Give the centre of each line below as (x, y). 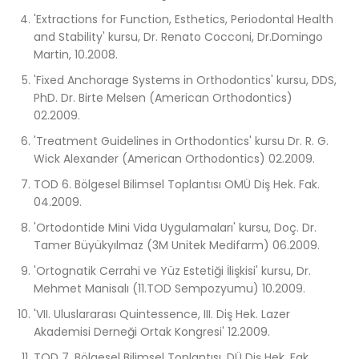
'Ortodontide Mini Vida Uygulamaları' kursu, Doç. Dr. (175, 228)
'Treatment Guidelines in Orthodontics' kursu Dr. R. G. (181, 141)
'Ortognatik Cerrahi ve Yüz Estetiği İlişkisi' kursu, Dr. (172, 271)
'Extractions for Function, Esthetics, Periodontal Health (184, 20)
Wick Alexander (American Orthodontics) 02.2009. (174, 159)
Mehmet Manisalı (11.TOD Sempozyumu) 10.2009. (169, 289)
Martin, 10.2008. (76, 55)
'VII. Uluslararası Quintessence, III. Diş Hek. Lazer (162, 315)
